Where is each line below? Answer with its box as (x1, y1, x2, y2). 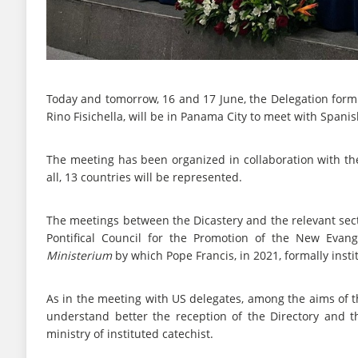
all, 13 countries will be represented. (46, 169, 242, 185)
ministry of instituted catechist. (46, 326, 213, 342)
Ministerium (46, 248, 112, 264)
